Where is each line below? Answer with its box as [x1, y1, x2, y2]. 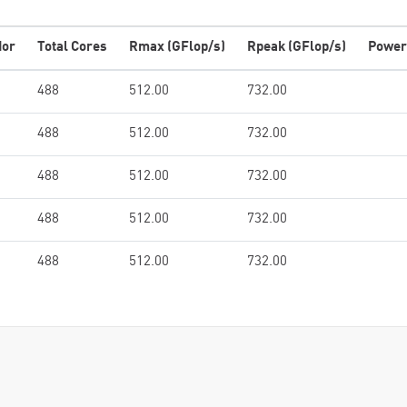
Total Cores [37, 41, 107, 55]
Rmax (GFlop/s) [129, 41, 225, 55]
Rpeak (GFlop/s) [247, 41, 346, 55]
